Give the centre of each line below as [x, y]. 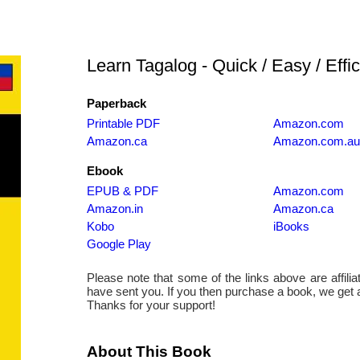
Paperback [116, 103]
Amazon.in [115, 209]
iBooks [291, 226]
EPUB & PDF [122, 191]
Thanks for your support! [151, 305]
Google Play [119, 244]
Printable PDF [123, 123]
